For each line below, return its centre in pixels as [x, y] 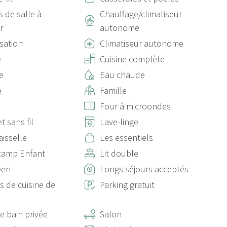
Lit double [119, 153]
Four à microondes [135, 106]
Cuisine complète [132, 59]
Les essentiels [126, 138]
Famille [113, 90]
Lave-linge [119, 122]
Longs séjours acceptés [144, 169]
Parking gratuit [127, 185]
